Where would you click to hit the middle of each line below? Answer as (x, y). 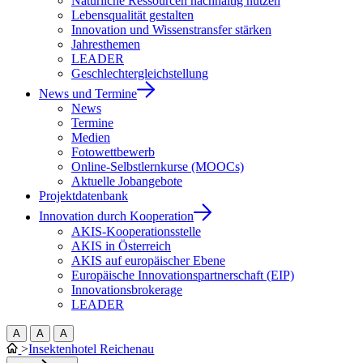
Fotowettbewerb (113, 152)
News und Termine (88, 94)
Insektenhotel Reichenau (92, 348)
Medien (91, 138)
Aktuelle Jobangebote (127, 181)
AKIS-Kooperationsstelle (136, 231)
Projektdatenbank (83, 196)
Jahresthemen (106, 45)
